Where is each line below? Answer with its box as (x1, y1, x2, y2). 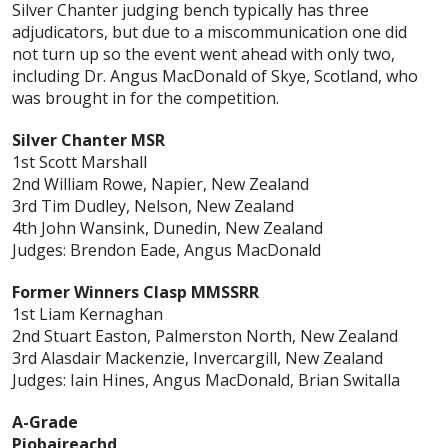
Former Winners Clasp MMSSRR (12, 281, 259, 304)
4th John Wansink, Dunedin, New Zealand (12, 217, 323, 240)
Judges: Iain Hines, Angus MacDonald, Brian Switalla (12, 369, 400, 392)
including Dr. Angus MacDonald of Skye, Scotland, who (12, 65, 418, 88)
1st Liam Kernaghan (12, 303, 163, 326)
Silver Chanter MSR (12, 129, 165, 152)
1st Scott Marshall (12, 151, 147, 174)
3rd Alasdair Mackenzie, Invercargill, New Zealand (12, 347, 383, 370)
